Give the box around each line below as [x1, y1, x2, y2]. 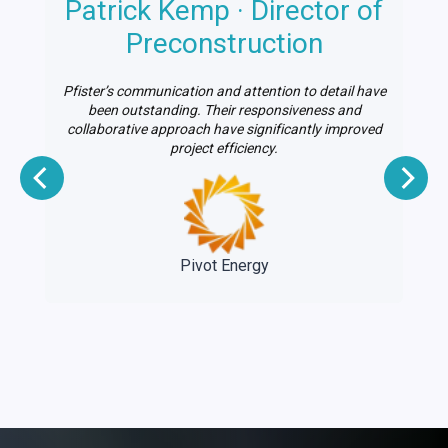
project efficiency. [170, 140, 278, 157]
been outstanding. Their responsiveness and [87, 102, 361, 119]
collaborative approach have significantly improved [66, 121, 382, 138]
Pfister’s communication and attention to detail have [62, 83, 386, 100]
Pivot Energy [179, 256, 269, 276]
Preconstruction [125, 27, 323, 61]
